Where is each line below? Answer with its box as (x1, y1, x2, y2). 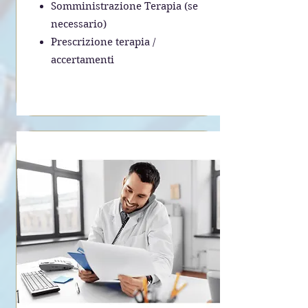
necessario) (50, 18, 107, 30)
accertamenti (50, 54, 117, 66)
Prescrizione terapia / (50, 36, 155, 48)
